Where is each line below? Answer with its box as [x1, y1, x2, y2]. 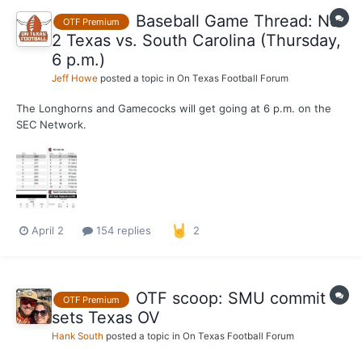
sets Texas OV [52, 308, 160, 328]
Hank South [52, 330, 103, 343]
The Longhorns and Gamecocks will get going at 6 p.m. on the [16, 101, 331, 115]
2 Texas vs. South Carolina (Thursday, [52, 30, 341, 50]
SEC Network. [16, 117, 86, 131]
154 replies [93, 223, 151, 237]
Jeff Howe [52, 72, 98, 84]
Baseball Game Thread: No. [136, 11, 344, 31]
